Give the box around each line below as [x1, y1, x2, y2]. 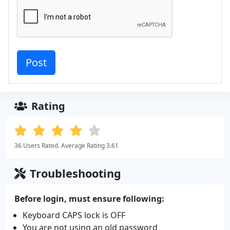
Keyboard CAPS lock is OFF [23, 209, 125, 221]
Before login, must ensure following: [14, 193, 164, 204]
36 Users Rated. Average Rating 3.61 [14, 141, 119, 150]
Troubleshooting [30, 165, 121, 181]
